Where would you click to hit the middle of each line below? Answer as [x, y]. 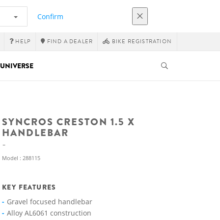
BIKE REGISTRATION [141, 41]
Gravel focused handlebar [50, 202]
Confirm [50, 16]
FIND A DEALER [69, 41]
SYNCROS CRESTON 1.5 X [69, 122]
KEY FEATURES [29, 187]
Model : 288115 [21, 158]
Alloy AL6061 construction [49, 213]
